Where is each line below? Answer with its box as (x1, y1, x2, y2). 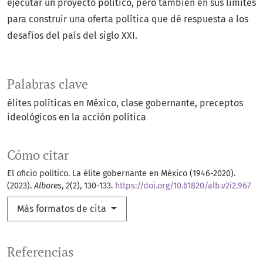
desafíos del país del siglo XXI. (7, 30, 137, 42)
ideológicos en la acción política (7, 112, 146, 123)
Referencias (7, 244, 74, 261)
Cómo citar (7, 147, 69, 164)
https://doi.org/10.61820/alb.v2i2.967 (115, 181, 251, 191)
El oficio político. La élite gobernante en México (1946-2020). (7, 168, 235, 179)
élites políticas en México (7, 97, 116, 109)
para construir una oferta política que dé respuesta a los (7, 14, 248, 25)
